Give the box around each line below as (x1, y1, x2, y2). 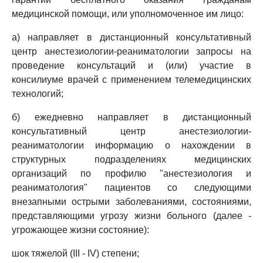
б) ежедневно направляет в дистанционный (12, 112, 251, 122)
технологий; (12, 89, 63, 99)
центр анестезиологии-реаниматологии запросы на (12, 46, 251, 56)
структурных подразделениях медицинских (12, 154, 251, 164)
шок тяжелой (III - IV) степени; (12, 248, 139, 258)
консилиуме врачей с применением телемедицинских (12, 75, 251, 85)
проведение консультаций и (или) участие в (12, 60, 251, 70)
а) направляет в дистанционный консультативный (12, 32, 251, 42)
